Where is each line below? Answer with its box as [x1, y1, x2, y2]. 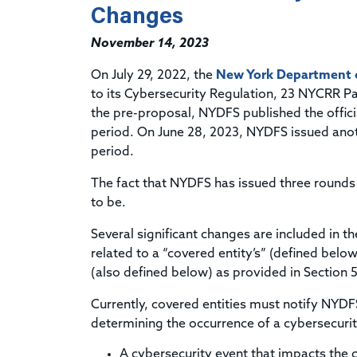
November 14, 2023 [91, 37, 209, 50]
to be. [91, 196, 126, 210]
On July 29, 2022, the [91, 69, 216, 82]
